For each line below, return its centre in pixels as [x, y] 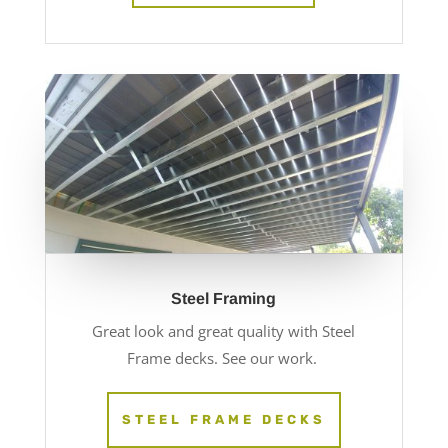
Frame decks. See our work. [223, 358]
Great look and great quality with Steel [224, 331]
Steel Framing [224, 299]
